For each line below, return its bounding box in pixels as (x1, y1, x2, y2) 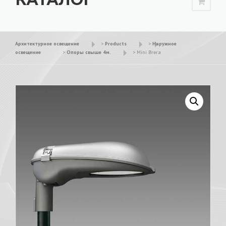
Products (105, 40, 127, 47)
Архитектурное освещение (15, 40, 79, 47)
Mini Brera (137, 48, 161, 55)
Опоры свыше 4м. (67, 48, 111, 55)
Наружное (152, 40, 177, 47)
